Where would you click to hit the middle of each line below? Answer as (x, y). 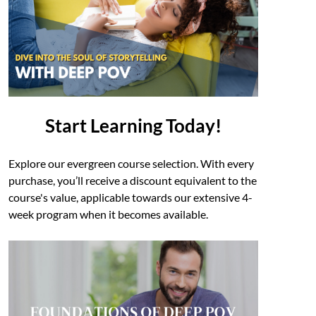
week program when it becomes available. (108, 214)
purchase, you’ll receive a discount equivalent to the (132, 181)
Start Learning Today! (133, 126)
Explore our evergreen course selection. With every (131, 164)
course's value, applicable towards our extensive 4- (130, 197)
